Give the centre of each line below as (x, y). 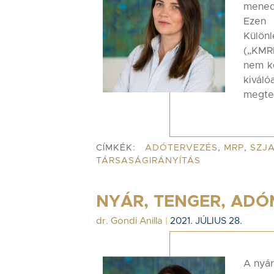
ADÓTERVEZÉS (181, 148)
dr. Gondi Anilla (129, 221)
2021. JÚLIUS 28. (206, 221)
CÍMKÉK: (116, 148)
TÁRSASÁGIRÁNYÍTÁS (148, 161)
